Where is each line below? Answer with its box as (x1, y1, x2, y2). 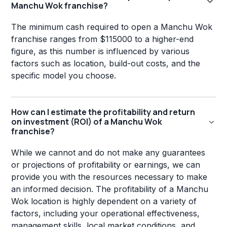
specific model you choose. (11, 70, 117, 81)
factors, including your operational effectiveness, (11, 208, 200, 219)
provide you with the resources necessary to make (11, 172, 208, 182)
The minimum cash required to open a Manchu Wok (11, 22, 213, 32)
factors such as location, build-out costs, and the (11, 58, 201, 69)
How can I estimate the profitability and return (11, 106, 196, 118)
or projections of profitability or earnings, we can (11, 160, 201, 170)
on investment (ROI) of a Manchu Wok (11, 116, 163, 128)
